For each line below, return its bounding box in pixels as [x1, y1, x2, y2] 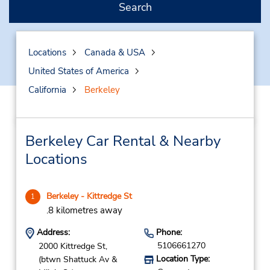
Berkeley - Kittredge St [46, 190, 132, 202]
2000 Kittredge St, [38, 240, 107, 252]
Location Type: [153, 253, 210, 265]
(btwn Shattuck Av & [38, 253, 118, 265]
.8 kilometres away [46, 204, 122, 216]
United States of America [28, 65, 129, 77]
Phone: [153, 227, 182, 238]
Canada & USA [84, 46, 145, 58]
